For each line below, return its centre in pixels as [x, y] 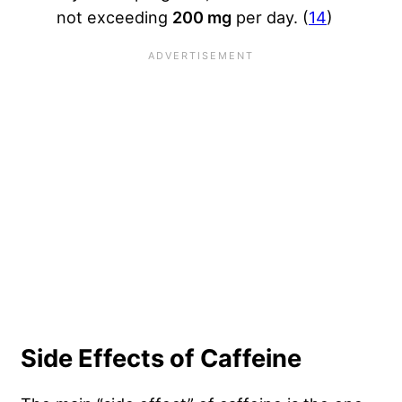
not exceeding [114, 17]
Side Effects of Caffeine [161, 358]
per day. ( [270, 17]
